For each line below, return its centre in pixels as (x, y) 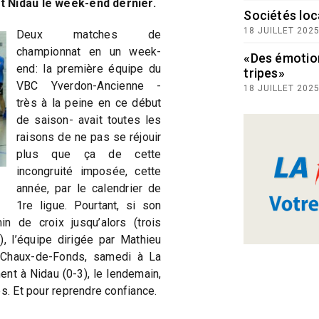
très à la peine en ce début (89, 103)
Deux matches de (89, 35)
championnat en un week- (89, 52)
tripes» (264, 73)
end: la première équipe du (89, 69)
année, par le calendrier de (89, 188)
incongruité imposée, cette (89, 171)
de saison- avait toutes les (89, 120)
